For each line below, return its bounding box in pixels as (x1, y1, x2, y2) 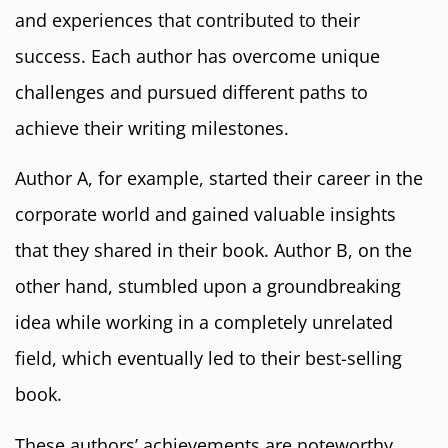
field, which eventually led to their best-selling (15, 346, 402, 371)
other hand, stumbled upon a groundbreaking (15, 274, 401, 299)
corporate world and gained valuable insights (15, 202, 396, 227)
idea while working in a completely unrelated (15, 310, 393, 335)
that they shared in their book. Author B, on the (15, 238, 412, 263)
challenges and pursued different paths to (15, 80, 368, 105)
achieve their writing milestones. (15, 116, 289, 141)
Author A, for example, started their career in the (15, 166, 423, 191)
